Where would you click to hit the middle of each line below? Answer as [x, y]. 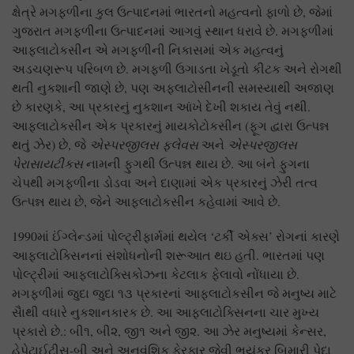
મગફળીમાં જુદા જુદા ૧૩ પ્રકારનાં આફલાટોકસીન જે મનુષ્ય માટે [174, 293]
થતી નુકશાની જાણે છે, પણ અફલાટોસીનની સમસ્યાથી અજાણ [173, 88]
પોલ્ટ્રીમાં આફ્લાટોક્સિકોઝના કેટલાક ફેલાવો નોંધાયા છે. [156, 274]
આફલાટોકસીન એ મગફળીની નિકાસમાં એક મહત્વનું [148, 50]
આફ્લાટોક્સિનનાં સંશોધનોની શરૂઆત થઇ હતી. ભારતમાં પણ [168, 255]
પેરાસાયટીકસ [47, 164]
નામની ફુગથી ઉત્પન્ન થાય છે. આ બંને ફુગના [196, 164]
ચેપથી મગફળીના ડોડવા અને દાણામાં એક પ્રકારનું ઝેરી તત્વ [165, 183]
